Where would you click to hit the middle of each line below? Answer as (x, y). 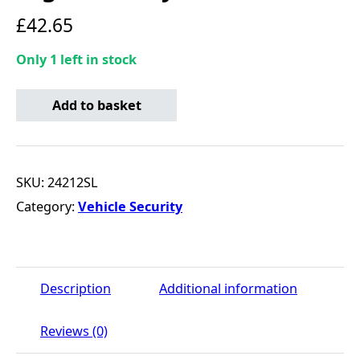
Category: (47, 207)
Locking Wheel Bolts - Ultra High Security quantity (167, 90)
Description (76, 289)
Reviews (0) (74, 331)
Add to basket (96, 106)
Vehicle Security (130, 207)
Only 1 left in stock (76, 60)
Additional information (228, 289)
